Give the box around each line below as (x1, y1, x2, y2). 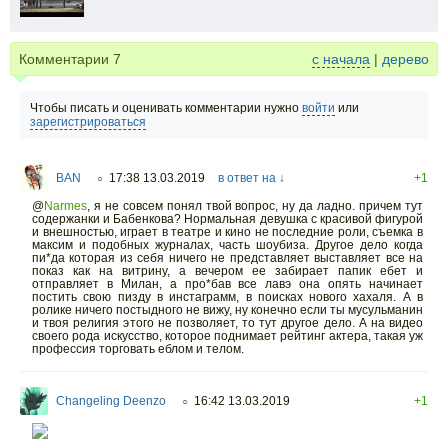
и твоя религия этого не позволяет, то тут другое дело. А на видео (32, 316, 423, 331)
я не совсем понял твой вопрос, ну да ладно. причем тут (90, 199, 423, 214)
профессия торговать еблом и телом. (32, 342, 244, 357)
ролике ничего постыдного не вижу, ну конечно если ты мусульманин (32, 303, 423, 318)
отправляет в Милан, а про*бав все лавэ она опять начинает (32, 277, 423, 292)
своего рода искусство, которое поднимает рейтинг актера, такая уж (32, 329, 423, 344)
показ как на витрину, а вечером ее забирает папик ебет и (32, 264, 423, 279)
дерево (382, 51, 429, 68)
